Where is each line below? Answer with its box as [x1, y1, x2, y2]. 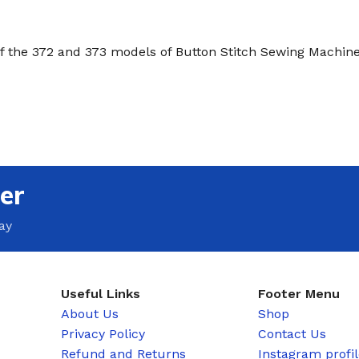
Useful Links [61, 285, 141, 301]
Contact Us [258, 325, 327, 341]
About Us [61, 305, 119, 321]
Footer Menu [258, 285, 341, 301]
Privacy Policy [61, 325, 146, 341]
